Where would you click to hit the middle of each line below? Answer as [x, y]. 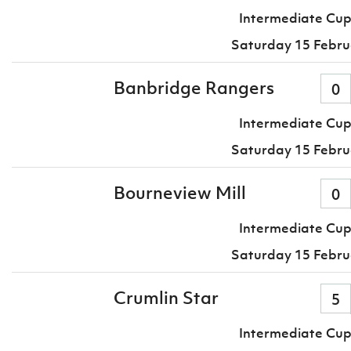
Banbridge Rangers [194, 88]
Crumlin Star [166, 298]
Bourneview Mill [179, 193]
